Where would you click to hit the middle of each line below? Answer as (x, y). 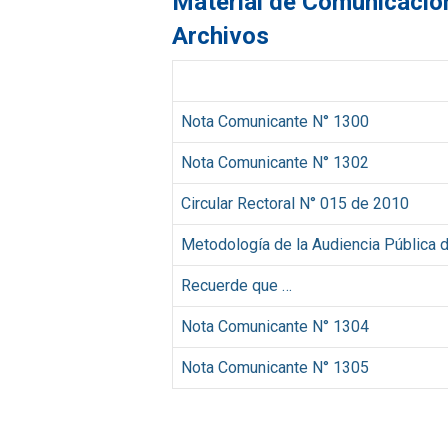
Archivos (220, 35)
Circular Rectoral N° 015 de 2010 (295, 203)
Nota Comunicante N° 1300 (275, 121)
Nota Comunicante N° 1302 (275, 162)
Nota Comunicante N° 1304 (275, 326)
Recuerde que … (236, 285)
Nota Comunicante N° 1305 (275, 367)
